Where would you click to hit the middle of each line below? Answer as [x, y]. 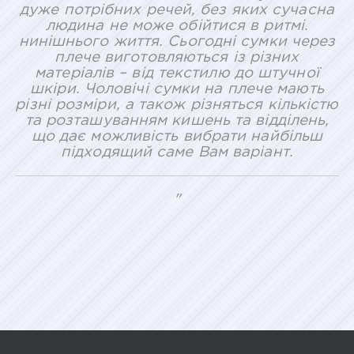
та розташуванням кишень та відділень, [177, 121]
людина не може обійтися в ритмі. [177, 26]
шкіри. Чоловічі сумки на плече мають [177, 89]
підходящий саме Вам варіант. [177, 153]
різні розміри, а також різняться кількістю [177, 105]
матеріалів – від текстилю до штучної [177, 73]
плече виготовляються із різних [177, 58]
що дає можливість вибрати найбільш [177, 137]
